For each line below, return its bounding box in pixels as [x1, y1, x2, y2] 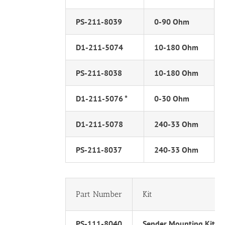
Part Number [76, 189, 123, 199]
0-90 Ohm [154, 17, 190, 27]
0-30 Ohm [154, 93, 190, 104]
